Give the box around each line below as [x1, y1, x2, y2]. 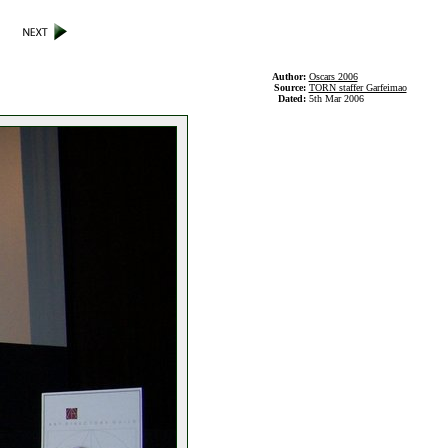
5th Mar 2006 [308, 93, 364, 104]
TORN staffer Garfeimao [308, 82, 407, 93]
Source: [273, 82, 309, 93]
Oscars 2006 [308, 71, 358, 82]
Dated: [277, 93, 309, 104]
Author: [271, 71, 309, 82]
